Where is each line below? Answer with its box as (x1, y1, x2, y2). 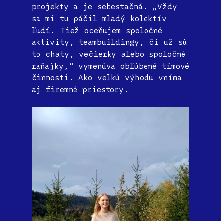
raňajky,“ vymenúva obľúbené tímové (32, 60, 189, 71)
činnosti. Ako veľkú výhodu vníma (32, 72, 182, 82)
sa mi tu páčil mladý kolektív (32, 13, 167, 23)
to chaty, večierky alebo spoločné (32, 48, 185, 59)
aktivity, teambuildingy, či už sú (32, 37, 187, 47)
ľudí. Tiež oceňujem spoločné (32, 25, 162, 35)
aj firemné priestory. (32, 84, 134, 94)
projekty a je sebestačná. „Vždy (32, 1, 177, 11)
